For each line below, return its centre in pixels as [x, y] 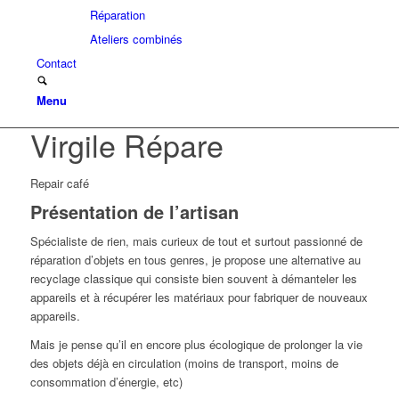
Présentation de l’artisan [134, 212]
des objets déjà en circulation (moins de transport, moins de [184, 363]
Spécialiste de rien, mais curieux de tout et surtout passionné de [196, 241]
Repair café [59, 183]
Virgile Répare [126, 145]
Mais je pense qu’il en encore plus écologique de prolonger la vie [196, 345]
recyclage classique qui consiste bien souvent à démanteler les [193, 279]
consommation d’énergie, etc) [106, 382]
